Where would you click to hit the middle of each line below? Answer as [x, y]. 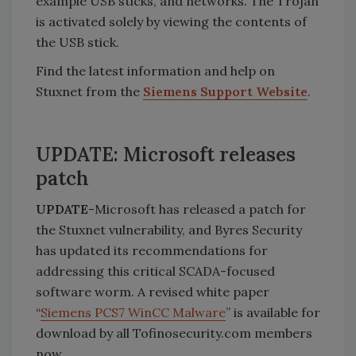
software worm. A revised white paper [153, 292]
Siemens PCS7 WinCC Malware [133, 312]
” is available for [273, 312]
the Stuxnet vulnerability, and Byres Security [169, 230]
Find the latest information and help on [155, 71]
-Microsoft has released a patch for [197, 209]
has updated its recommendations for [152, 250]
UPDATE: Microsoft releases [166, 155]
